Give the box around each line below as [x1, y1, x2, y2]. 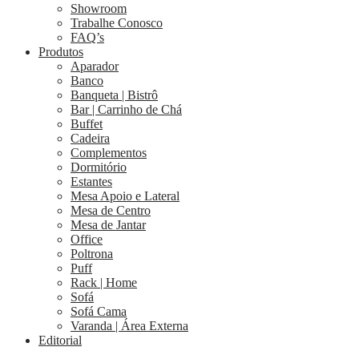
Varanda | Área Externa [71, 319, 188, 333]
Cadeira [71, 131, 110, 146]
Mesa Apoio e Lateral [71, 189, 179, 204]
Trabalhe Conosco [71, 16, 163, 30]
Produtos [38, 45, 83, 59]
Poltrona [71, 247, 113, 261]
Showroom [71, 2, 127, 16]
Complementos [71, 146, 147, 160]
